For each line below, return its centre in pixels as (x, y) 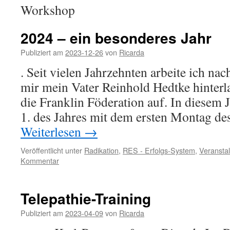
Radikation (101, 150)
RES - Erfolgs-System (159, 150)
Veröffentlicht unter (51, 150)
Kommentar (40, 160)
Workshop (48, 10)
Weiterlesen (52, 131)
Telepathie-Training (86, 198)
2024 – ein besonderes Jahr (116, 38)
